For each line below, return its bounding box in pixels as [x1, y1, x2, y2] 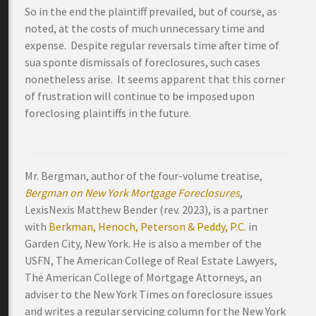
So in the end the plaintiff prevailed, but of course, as [25, 4, 277, 18]
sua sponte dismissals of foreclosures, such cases [25, 55, 260, 69]
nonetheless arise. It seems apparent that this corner [25, 72, 285, 86]
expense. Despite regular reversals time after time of [25, 38, 279, 52]
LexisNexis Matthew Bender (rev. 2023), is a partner [25, 202, 268, 217]
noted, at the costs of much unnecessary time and [25, 21, 265, 35]
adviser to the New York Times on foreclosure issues [25, 287, 273, 301]
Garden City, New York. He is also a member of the [25, 236, 262, 250]
